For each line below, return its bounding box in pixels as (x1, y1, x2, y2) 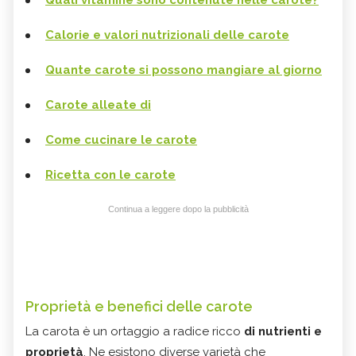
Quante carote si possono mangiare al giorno (45, 63, 322, 78)
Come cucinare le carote (45, 133, 197, 148)
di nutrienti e (241, 324, 322, 339)
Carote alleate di (45, 98, 151, 113)
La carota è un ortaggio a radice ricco (25, 324, 241, 339)
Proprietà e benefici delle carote (25, 298, 253, 315)
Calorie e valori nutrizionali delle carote (45, 28, 289, 43)
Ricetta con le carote (45, 168, 176, 183)
